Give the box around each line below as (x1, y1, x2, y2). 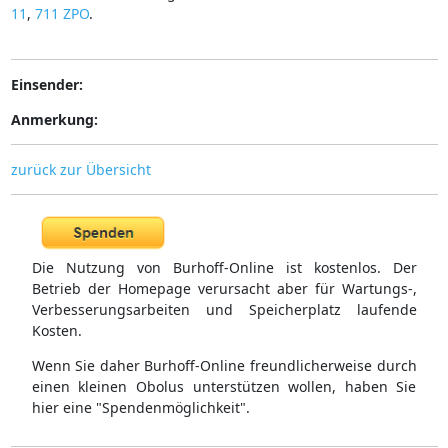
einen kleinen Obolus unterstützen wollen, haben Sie (31, 377, 417, 397)
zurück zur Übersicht (10, 159, 151, 179)
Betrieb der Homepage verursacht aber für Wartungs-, (31, 279, 417, 299)
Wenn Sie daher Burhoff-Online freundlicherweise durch (31, 356, 417, 376)
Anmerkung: (10, 109, 98, 129)
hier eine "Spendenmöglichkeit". (31, 398, 250, 418)
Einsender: (10, 74, 83, 94)
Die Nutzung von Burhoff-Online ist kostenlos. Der (31, 258, 417, 278)
